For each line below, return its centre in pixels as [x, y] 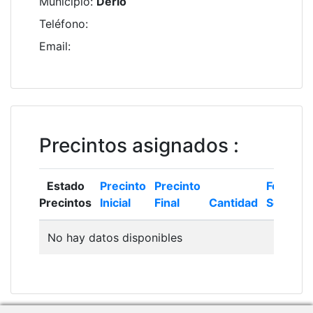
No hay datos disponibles [115, 238]
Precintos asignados [134, 145]
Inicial [115, 203]
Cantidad [233, 203]
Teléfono [62, 24]
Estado [65, 186]
